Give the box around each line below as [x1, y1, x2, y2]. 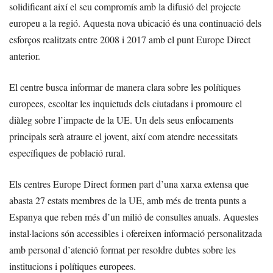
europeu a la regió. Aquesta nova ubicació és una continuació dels [9, 16, 261, 29]
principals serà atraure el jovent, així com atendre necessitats [9, 130, 238, 143]
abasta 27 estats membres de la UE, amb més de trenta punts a [9, 194, 246, 207]
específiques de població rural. [9, 146, 126, 159]
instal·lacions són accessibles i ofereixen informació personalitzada [9, 227, 262, 239]
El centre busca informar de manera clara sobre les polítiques [9, 80, 241, 93]
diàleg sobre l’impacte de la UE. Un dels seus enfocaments [9, 113, 233, 126]
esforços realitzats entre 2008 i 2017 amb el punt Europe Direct [9, 33, 250, 46]
